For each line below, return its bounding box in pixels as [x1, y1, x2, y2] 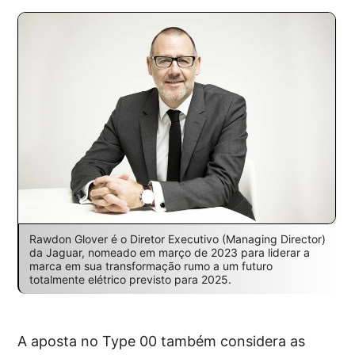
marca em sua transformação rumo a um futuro [29, 259, 273, 273]
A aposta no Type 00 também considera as [17, 333, 306, 350]
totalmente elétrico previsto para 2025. [29, 273, 231, 287]
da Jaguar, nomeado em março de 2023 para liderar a [29, 246, 310, 260]
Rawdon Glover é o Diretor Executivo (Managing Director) [29, 232, 326, 246]
